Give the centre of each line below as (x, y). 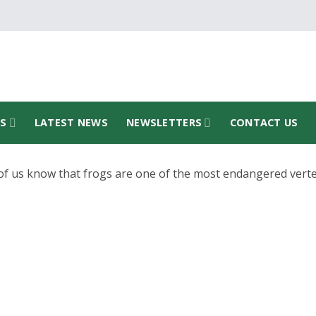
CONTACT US (264, 122)
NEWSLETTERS (164, 122)
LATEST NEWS (71, 122)
